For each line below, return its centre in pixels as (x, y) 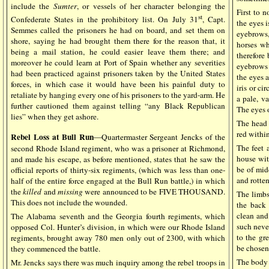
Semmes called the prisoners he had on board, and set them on (118, 30)
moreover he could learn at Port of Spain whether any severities (118, 62)
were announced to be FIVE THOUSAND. (154, 191)
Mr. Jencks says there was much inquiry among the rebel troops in (118, 262)
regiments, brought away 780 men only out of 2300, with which (118, 237)
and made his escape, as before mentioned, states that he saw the (118, 159)
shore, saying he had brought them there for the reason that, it (118, 41)
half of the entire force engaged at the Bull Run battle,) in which (118, 180)
